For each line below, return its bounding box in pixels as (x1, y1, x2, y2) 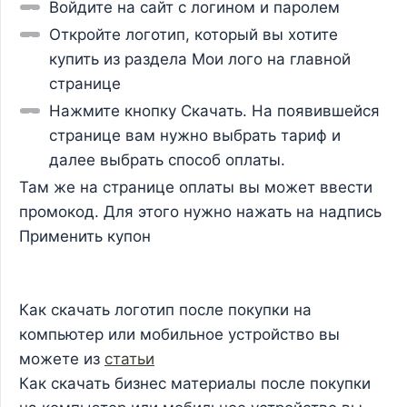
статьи (104, 349, 154, 368)
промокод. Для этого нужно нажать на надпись (19, 202, 382, 221)
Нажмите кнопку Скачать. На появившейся (49, 101, 380, 120)
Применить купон (19, 226, 151, 245)
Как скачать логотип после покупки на (19, 300, 312, 319)
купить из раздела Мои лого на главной (49, 49, 351, 68)
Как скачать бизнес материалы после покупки (19, 373, 371, 392)
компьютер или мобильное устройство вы (19, 324, 340, 343)
